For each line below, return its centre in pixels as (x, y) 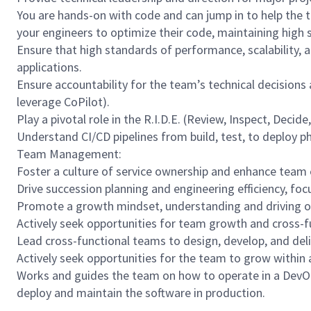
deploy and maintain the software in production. (143, 293)
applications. (50, 67)
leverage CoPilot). (64, 102)
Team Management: (70, 154)
